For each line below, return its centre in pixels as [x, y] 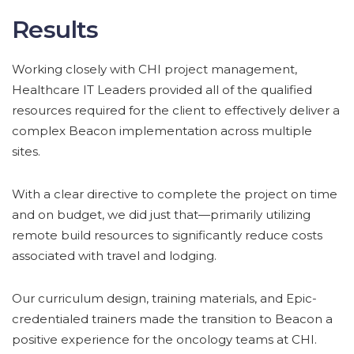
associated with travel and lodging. [114, 255]
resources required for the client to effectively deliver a [176, 110]
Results [55, 29]
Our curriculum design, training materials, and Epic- [164, 298]
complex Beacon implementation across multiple [162, 130]
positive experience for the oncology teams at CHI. [164, 339]
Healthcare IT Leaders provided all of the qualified [162, 89]
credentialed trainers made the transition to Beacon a [172, 318]
